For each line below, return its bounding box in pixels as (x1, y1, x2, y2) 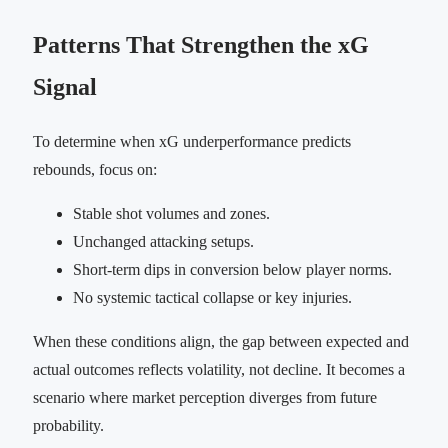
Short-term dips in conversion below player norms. (73, 261, 392, 279)
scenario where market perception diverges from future (33, 389, 377, 407)
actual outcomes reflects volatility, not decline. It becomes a (33, 361, 405, 379)
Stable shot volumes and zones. (73, 205, 270, 223)
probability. (33, 417, 104, 435)
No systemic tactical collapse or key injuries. (73, 289, 352, 307)
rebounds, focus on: (33, 161, 157, 179)
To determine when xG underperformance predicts (33, 133, 351, 151)
